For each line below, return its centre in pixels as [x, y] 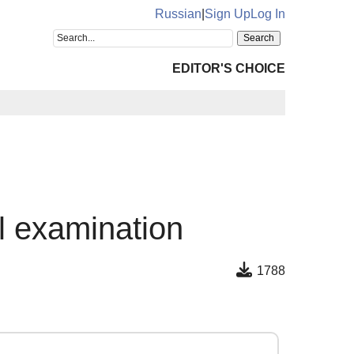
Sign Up [228, 14]
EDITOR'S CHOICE [229, 68]
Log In [268, 14]
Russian [178, 14]
